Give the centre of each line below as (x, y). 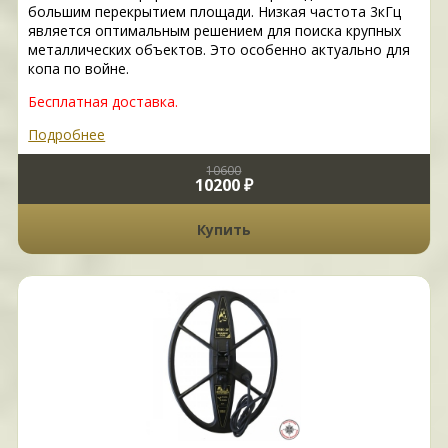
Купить (223, 229)
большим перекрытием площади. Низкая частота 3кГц (215, 12)
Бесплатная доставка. (103, 102)
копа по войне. (79, 69)
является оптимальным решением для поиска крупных (215, 31)
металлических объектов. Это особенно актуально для (219, 50)
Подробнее (67, 135)
